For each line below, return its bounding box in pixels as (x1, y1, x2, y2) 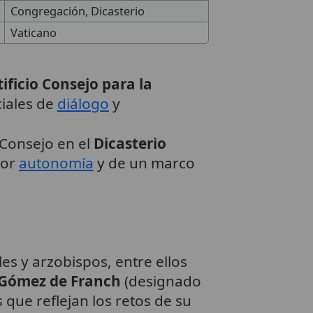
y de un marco (93, 153, 195, 173)
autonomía (18, 153, 94, 173)
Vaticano (10, 25, 57, 41)
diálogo (57, 94, 109, 114)
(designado (120, 270, 201, 291)
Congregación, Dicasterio (10, 3, 145, 20)
